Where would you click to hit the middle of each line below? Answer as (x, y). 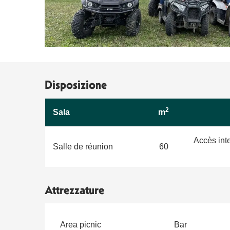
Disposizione (76, 85)
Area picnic (81, 224)
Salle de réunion (83, 146)
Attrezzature (75, 190)
